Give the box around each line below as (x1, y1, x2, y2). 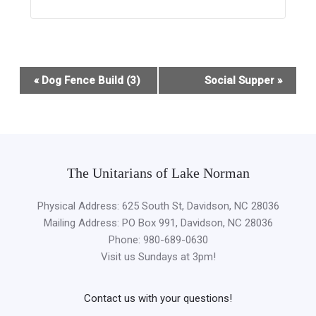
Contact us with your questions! (84, 291, 232, 305)
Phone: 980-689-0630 (108, 233, 208, 246)
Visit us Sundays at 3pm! (100, 250, 216, 263)
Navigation (19, 85, 68, 97)
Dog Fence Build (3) (39, 73, 141, 87)
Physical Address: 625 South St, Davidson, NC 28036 (37, 199, 279, 212)
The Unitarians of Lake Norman (66, 164, 250, 181)
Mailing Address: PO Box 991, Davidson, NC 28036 (43, 216, 273, 229)
